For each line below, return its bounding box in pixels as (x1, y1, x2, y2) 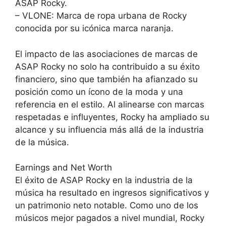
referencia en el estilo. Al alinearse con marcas (15, 99, 204, 109)
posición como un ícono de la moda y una (15, 86, 183, 97)
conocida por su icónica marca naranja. (15, 23, 174, 34)
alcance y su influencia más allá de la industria (15, 124, 204, 135)
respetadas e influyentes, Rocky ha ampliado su (15, 111, 209, 122)
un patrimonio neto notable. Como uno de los (15, 200, 198, 211)
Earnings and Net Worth (15, 162, 112, 173)
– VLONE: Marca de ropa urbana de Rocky (15, 11, 187, 21)
